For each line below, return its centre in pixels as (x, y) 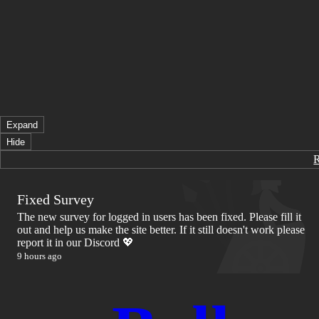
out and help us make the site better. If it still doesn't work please (161, 230)
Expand (22, 125)
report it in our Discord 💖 (75, 243)
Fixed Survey (56, 200)
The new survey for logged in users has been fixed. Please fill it (159, 217)
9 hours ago (40, 256)
